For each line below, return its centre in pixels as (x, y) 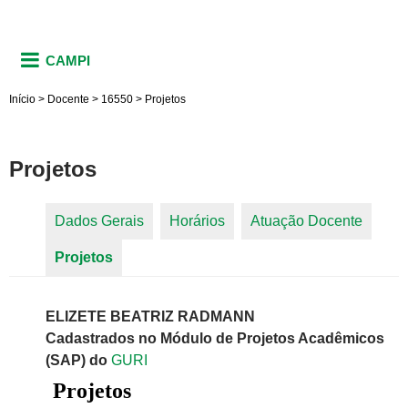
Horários (197, 221)
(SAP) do (78, 361)
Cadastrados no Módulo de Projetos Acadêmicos (215, 339)
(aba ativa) (148, 258)
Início (22, 99)
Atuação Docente (306, 221)
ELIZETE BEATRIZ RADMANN (150, 317)
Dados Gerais (99, 221)
